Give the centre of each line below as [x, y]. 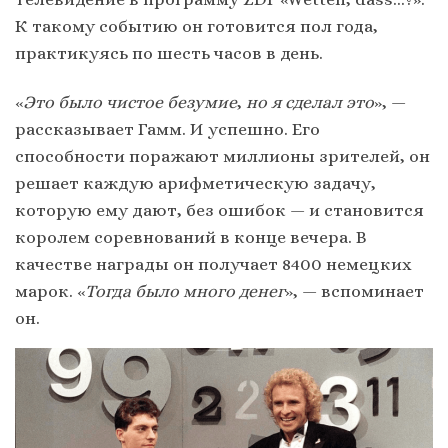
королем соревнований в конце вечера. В [191, 237]
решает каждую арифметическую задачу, [195, 183]
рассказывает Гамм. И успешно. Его [167, 129]
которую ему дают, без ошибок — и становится [219, 210]
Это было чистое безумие [130, 102]
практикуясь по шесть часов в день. [171, 53]
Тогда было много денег [185, 291]
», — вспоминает [354, 291]
